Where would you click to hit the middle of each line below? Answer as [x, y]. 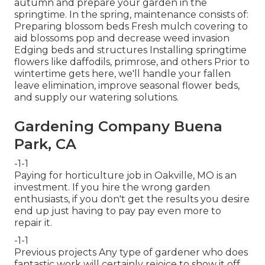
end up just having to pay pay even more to [118, 211]
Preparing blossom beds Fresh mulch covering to [131, 26]
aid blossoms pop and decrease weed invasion [122, 38]
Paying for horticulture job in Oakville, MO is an [125, 175]
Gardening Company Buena [118, 126]
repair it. [33, 222]
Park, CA [45, 144]
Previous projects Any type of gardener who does [131, 252]
